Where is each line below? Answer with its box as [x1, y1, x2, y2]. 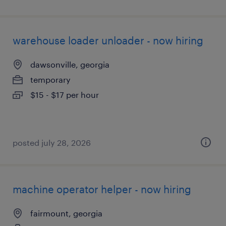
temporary [30, 75, 71, 84]
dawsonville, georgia [30, 60, 109, 69]
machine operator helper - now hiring [13, 183, 191, 195]
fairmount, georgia [30, 208, 102, 218]
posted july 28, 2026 [13, 138, 91, 147]
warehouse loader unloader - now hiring [13, 34, 203, 46]
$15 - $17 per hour [30, 90, 99, 99]
